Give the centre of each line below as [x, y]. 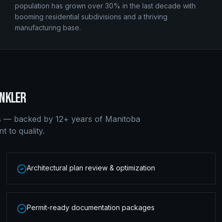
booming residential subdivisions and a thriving [91, 17]
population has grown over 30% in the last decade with [105, 6]
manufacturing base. [48, 28]
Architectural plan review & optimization [91, 168]
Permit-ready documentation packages [91, 207]
